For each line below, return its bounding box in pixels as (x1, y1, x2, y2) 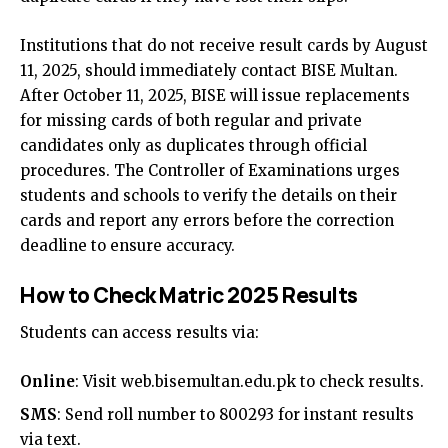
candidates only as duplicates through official (20, 136, 367, 155)
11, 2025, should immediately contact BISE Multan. (20, 61, 398, 80)
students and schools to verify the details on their (20, 186, 397, 205)
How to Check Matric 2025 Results (20, 281, 359, 309)
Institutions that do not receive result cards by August (20, 36, 428, 55)
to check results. (296, 372, 424, 392)
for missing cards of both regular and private (20, 111, 362, 130)
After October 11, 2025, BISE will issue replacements (20, 86, 410, 105)
